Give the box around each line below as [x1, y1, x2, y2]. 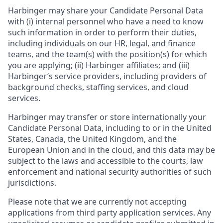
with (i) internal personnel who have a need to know [8, 16, 204, 27]
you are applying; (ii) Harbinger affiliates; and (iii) [8, 60, 190, 71]
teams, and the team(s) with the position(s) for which [8, 49, 207, 60]
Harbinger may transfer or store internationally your [8, 111, 206, 122]
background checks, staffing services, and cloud [8, 82, 189, 93]
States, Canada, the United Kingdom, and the [8, 133, 177, 144]
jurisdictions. [8, 177, 56, 188]
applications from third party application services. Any [8, 207, 211, 218]
